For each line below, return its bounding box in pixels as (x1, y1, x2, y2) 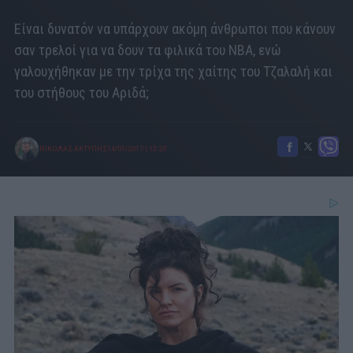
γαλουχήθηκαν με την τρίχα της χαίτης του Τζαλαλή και (14, 63, 333, 80)
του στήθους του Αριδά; (14, 84, 149, 102)
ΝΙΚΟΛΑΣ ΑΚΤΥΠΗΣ (39, 145, 107, 154)
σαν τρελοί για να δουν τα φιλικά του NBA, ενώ (14, 42, 281, 59)
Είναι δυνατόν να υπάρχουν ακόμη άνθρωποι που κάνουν (14, 20, 336, 38)
